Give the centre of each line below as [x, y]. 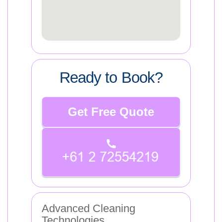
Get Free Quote [111, 112]
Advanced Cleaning [88, 208]
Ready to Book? [111, 78]
